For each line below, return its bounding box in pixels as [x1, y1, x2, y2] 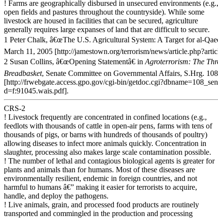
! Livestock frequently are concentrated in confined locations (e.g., [4, 113, 207, 121]
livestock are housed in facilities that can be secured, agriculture [4, 17, 198, 25]
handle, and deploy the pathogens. [4, 192, 109, 200]
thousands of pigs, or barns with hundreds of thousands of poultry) [4, 130, 207, 139]
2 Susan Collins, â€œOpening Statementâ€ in [4, 57, 145, 66]
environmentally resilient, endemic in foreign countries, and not [4, 174, 197, 182]
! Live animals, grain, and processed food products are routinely [4, 200, 199, 209]
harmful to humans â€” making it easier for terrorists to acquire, [4, 183, 197, 191]
